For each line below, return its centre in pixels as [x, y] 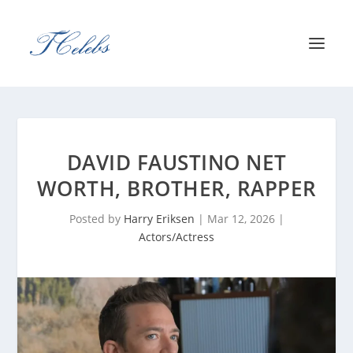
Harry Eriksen [159, 219]
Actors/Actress [176, 237]
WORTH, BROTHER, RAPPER [176, 188]
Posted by [96, 219]
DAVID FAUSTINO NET [176, 162]
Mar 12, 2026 [241, 219]
